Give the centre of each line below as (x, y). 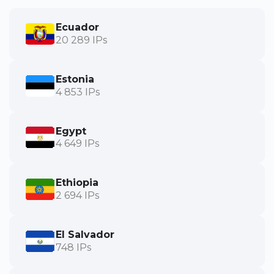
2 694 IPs (77, 196)
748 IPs (73, 247)
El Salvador (85, 235)
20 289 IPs (81, 40)
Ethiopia (77, 183)
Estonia (75, 79)
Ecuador (77, 27)
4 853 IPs (78, 92)
